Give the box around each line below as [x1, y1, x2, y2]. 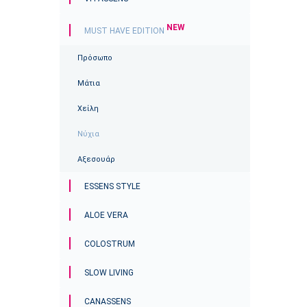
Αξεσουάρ [77, 155, 115, 164]
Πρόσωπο [77, 53, 112, 62]
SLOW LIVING [84, 268, 134, 278]
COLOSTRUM [84, 239, 135, 249]
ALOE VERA [84, 210, 128, 220]
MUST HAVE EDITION [84, 26, 167, 36]
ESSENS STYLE [84, 182, 140, 191]
